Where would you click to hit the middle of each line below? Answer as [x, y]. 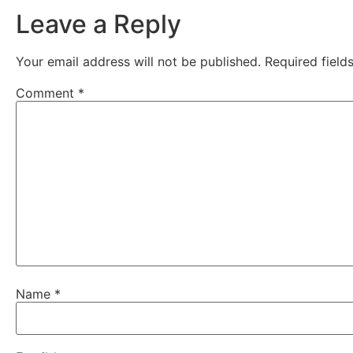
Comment [47, 93]
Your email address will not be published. [138, 62]
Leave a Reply [98, 24]
